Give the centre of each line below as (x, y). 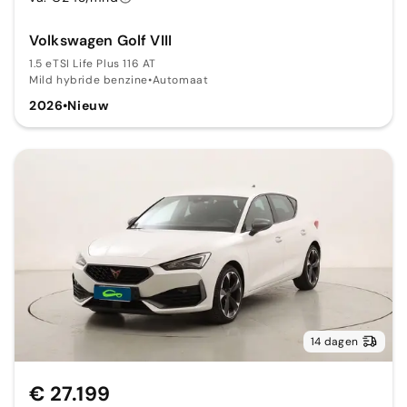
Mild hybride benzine (89, 80)
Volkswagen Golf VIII (100, 41)
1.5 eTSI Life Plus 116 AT (93, 64)
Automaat (180, 80)
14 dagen (334, 341)
